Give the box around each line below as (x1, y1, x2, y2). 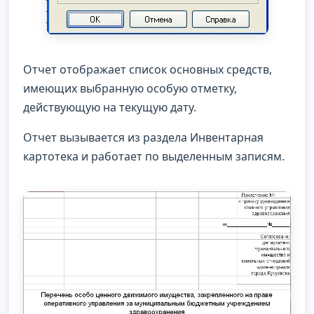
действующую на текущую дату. (23, 100, 196, 115)
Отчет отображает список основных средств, (23, 62, 272, 77)
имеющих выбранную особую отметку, (23, 81, 237, 96)
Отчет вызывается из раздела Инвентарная (23, 130, 264, 145)
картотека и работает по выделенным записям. (23, 149, 285, 164)
